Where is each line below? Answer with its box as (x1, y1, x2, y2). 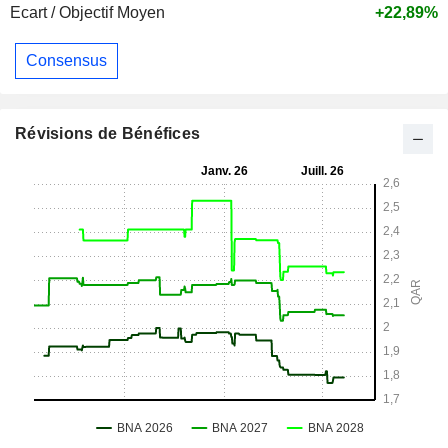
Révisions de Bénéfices (15, 124, 201, 142)
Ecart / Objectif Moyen (10, 4, 165, 22)
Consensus (26, 51, 107, 69)
